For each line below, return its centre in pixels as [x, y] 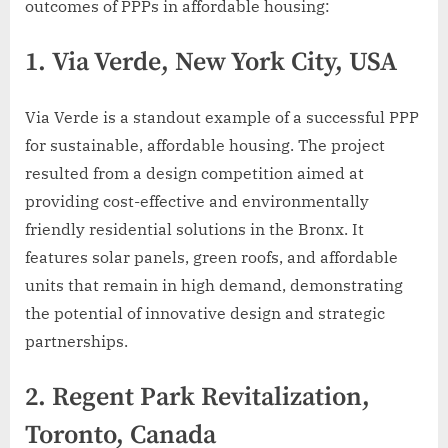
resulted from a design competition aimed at [194, 172]
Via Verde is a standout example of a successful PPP [222, 116]
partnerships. [76, 340]
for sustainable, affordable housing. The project [205, 144]
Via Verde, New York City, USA [224, 63]
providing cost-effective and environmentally [197, 200]
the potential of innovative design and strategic [205, 312]
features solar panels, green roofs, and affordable [211, 256]
